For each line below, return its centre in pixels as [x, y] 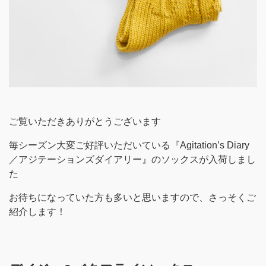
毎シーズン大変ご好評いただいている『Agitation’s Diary [129, 145]
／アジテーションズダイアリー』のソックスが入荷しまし [132, 159]
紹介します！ [37, 211]
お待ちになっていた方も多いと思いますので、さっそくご [132, 197]
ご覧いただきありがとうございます [85, 121]
